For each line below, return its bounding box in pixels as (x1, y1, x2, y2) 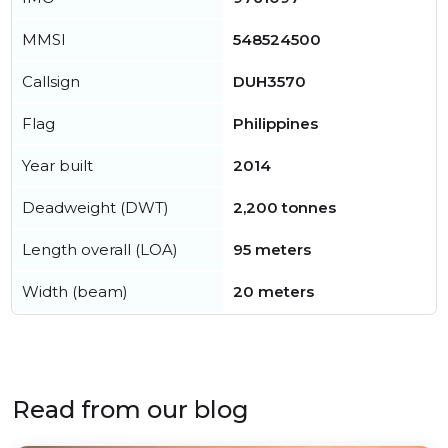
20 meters (233, 282, 314, 301)
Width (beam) (22, 282, 128, 301)
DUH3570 (233, 72, 306, 91)
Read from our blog (12, 395, 249, 424)
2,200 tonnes (233, 198, 336, 217)
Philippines (233, 114, 318, 133)
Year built (22, 156, 93, 175)
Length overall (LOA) (22, 240, 178, 259)
